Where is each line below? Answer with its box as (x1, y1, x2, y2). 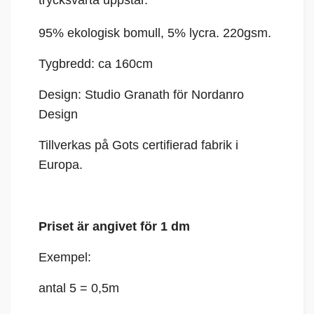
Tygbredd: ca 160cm (39, 57, 153, 71)
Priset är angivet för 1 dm (39, 219, 190, 234)
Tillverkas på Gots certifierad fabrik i (39, 138, 238, 153)
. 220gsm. (216, 26, 275, 41)
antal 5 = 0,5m (39, 281, 123, 296)
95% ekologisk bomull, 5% (39, 26, 189, 41)
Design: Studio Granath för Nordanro (39, 88, 244, 102)
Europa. (39, 158, 83, 172)
